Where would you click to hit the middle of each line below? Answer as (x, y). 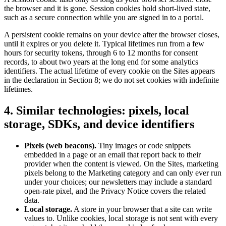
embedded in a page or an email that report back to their (112, 155)
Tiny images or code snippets (144, 146)
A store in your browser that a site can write (142, 209)
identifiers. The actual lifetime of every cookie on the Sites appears (109, 71)
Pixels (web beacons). (60, 146)
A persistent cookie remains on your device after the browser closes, (112, 35)
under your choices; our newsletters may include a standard (118, 182)
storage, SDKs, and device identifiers (99, 124)
